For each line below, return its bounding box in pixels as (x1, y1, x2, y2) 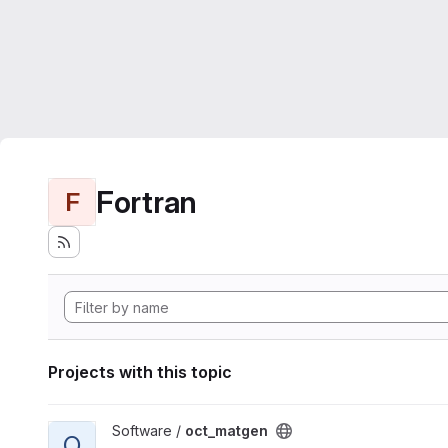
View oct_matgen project (47, 422, 211, 439)
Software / (112, 422, 185, 439)
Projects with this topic (48, 362, 232, 382)
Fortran (96, 183, 197, 220)
